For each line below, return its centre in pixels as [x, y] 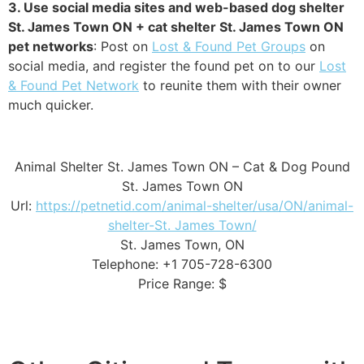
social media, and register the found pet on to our [164, 65]
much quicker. [51, 104]
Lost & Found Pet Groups [229, 46]
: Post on [123, 46]
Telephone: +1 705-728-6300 [182, 264]
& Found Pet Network [74, 85]
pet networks [51, 46]
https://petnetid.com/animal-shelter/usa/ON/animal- [195, 206]
